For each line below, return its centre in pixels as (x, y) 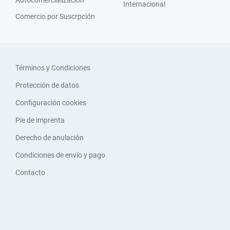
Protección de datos (47, 85)
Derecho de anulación (50, 137)
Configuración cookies (51, 102)
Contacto (30, 172)
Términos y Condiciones (53, 68)
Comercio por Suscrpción (55, 16)
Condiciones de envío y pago (60, 155)
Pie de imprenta (40, 120)
